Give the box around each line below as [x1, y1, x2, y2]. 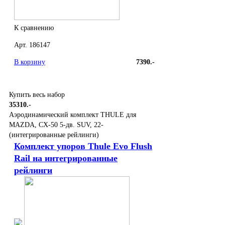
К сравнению [14, 24, 54, 32]
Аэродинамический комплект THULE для [9, 111, 136, 119]
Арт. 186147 [14, 41, 50, 49]
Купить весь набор [9, 91, 65, 99]
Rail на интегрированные [14, 153, 118, 164]
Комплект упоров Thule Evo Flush [14, 141, 152, 152]
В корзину [14, 58, 45, 66]
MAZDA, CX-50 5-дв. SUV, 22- [9, 121, 103, 129]
